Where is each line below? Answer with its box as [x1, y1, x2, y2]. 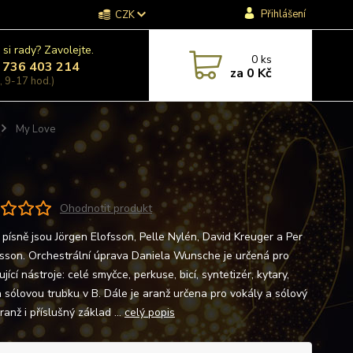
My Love [13, 122, 55, 136]
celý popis [124, 305, 175, 320]
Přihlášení [260, 7, 306, 21]
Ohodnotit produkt [59, 200, 152, 216]
